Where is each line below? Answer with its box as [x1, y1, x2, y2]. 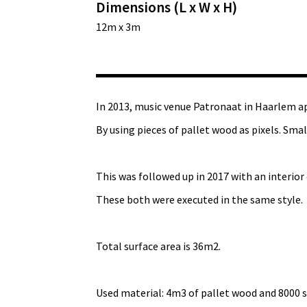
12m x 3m [96, 20, 140, 34]
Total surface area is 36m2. [96, 239, 221, 254]
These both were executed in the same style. [96, 193, 303, 207]
